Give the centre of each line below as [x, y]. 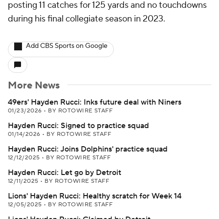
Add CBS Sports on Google [67, 46]
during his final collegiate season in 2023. [87, 19]
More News [34, 86]
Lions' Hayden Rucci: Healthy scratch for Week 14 [95, 196]
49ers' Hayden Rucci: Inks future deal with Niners [95, 102]
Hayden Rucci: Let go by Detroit [65, 173]
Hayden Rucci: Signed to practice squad [78, 126]
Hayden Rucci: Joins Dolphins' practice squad [88, 149]
